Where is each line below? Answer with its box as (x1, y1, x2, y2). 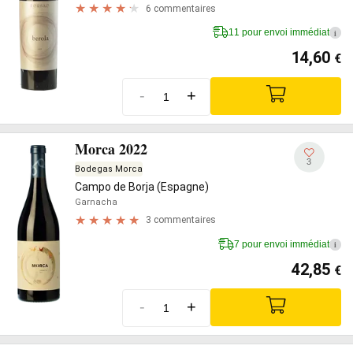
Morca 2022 (75, 138, 147, 159)
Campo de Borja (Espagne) (75, 180, 209, 193)
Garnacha (75, 196, 117, 207)
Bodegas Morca (75, 163, 143, 174)
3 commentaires (146, 214, 216, 225)
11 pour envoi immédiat (229, 27, 329, 38)
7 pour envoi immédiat (234, 238, 329, 250)
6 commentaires (146, 2, 216, 14)
